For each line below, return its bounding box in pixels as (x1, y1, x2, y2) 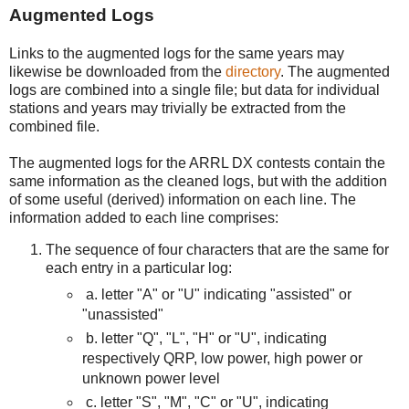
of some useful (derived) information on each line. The (9, 191, 356, 207)
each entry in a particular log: (46, 260, 232, 277)
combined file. (9, 118, 100, 134)
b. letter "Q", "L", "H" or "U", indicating (81, 330, 327, 347)
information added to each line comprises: (9, 209, 278, 225)
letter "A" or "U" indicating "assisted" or (100, 287, 351, 303)
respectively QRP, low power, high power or (81, 351, 362, 367)
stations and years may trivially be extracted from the (9, 100, 346, 116)
